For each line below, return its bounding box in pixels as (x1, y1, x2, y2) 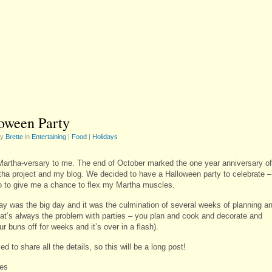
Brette (5, 132, 23, 140)
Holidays (92, 132, 118, 140)
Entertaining (32, 132, 66, 140)
